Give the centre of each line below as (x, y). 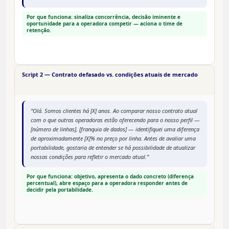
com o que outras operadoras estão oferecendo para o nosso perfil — (115, 120)
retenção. (39, 30)
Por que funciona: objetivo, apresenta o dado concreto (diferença (110, 177)
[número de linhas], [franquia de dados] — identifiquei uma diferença (115, 129)
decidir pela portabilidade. (60, 190)
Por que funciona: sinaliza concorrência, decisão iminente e (104, 17)
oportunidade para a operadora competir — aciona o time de (105, 24)
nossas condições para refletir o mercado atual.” (90, 157)
